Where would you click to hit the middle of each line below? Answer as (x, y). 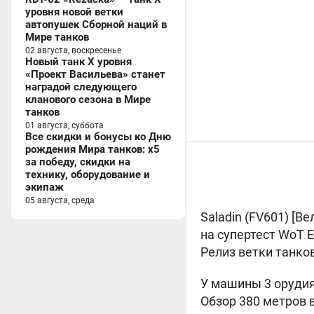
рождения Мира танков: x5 (93, 149)
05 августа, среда (60, 200)
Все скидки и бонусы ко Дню (98, 137)
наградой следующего (81, 87)
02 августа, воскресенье (73, 50)
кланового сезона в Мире (88, 100)
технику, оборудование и (88, 175)
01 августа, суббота (64, 125)
